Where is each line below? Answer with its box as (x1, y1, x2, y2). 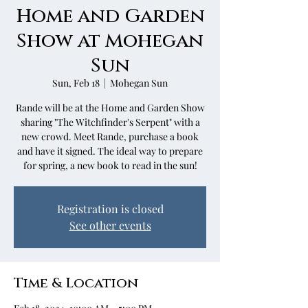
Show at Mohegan (16, 27, 203, 51)
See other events (69, 218, 151, 232)
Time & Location (14, 274, 138, 290)
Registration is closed (56, 201, 164, 216)
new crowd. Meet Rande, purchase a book (21, 130, 199, 143)
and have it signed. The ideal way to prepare (17, 144, 203, 157)
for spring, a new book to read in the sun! (23, 159, 197, 172)
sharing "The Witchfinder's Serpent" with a (20, 115, 200, 129)
